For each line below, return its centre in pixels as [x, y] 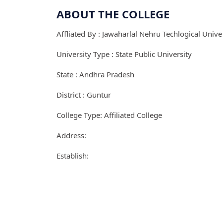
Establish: [73, 156]
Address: [71, 135]
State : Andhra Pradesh [95, 74]
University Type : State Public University [124, 54]
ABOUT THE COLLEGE [113, 14]
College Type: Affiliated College [109, 115]
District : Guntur [84, 95]
